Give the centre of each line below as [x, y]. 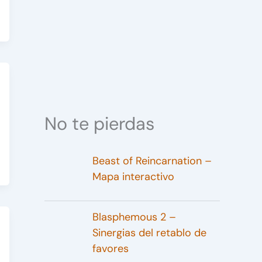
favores [110, 248]
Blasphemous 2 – [134, 217]
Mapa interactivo [133, 176]
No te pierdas [99, 123]
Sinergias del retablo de [149, 232]
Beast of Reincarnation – [152, 161]
